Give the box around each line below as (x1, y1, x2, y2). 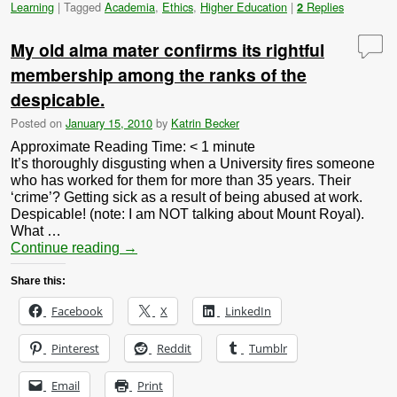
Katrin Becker (171, 114, 239, 132)
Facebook (51, 303, 103, 320)
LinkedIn (225, 303, 271, 320)
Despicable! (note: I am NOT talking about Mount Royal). (11, 206, 364, 222)
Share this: (11, 275, 66, 288)
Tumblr (249, 340, 287, 357)
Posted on (11, 114, 66, 132)
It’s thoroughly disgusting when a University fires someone (11, 156, 375, 172)
